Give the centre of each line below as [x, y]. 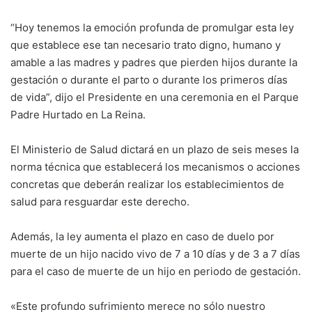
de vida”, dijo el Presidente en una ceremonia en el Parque [155, 97]
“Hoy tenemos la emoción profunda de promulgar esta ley [152, 27]
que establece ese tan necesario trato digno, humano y [146, 45]
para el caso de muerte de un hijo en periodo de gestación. [156, 271]
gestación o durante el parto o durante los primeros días [149, 79]
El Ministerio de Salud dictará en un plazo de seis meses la [155, 149]
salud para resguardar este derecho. [100, 201]
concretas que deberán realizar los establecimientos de [147, 184]
